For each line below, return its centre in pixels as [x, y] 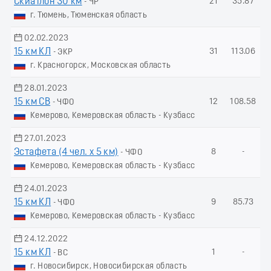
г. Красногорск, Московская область [101, 65]
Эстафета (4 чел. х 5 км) [66, 152]
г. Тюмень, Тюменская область [89, 15]
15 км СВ [32, 102]
